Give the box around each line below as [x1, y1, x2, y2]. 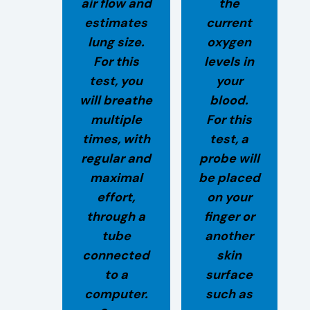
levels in [204, 53, 255, 70]
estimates [84, 14, 148, 31]
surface [206, 266, 253, 283]
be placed [198, 169, 260, 186]
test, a [210, 130, 249, 147]
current [206, 14, 253, 31]
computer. [84, 285, 148, 302]
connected [82, 246, 150, 264]
